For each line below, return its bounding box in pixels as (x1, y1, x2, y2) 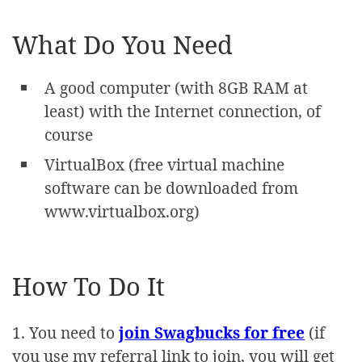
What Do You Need (12, 27, 233, 62)
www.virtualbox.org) (44, 200, 200, 223)
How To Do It (12, 268, 165, 303)
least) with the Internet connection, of (44, 100, 321, 123)
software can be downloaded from (44, 177, 298, 200)
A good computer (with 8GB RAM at (44, 77, 308, 99)
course (44, 124, 93, 146)
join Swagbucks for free (119, 321, 305, 343)
